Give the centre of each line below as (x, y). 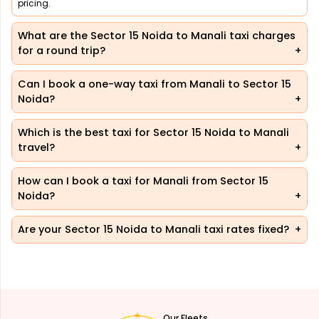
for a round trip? (62, 51)
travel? (36, 148)
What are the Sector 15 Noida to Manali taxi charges (157, 36)
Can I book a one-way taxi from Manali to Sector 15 (155, 84)
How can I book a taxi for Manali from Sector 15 (143, 181)
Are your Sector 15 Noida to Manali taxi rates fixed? (153, 230)
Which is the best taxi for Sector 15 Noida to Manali (153, 133)
